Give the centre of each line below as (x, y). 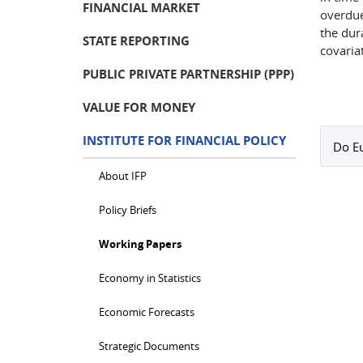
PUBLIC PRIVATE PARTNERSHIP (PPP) (188, 74)
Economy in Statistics (150, 278)
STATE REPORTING (136, 41)
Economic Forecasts (147, 312)
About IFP (123, 176)
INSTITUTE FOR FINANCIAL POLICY (184, 141)
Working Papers (140, 244)
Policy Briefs (128, 210)
